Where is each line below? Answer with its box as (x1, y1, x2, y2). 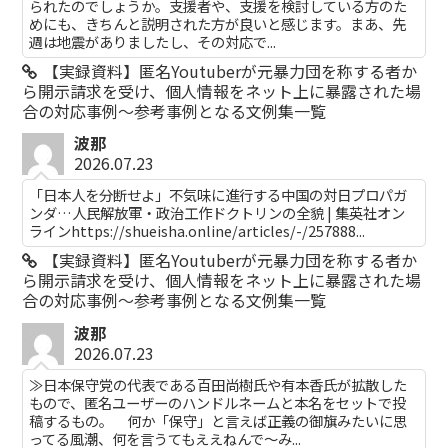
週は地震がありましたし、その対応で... (29, 30, 277, 52)
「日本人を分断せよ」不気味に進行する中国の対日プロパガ (29, 184, 408, 206)
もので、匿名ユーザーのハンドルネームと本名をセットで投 (29, 391, 407, 413)
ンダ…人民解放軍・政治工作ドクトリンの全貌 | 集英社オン (29, 202, 406, 224)
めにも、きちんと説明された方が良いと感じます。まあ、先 (29, 12, 407, 34)
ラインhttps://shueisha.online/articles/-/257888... (29, 220, 366, 242)
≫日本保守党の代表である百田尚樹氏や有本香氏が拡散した (29, 373, 408, 395)
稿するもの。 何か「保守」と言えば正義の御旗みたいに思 (29, 409, 408, 431)
